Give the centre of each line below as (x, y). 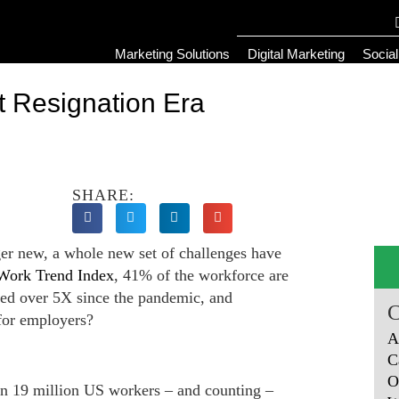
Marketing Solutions (172, 54)
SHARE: (104, 195)
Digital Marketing (296, 54)
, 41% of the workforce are (201, 275)
